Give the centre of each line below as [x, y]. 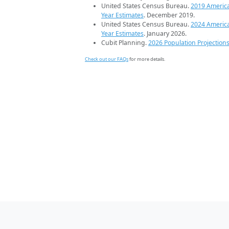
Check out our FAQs [107, 59]
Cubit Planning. [125, 42]
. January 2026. [165, 33]
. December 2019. [169, 15]
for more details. [147, 59]
